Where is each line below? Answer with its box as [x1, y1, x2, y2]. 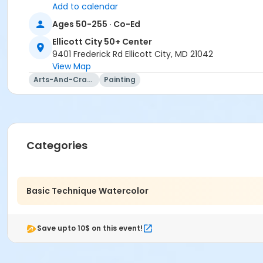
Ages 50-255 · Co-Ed [52, 18, 140, 30]
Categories [26, 138, 87, 153]
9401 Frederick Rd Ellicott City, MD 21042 [52, 48, 213, 60]
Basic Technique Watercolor [26, 184, 149, 197]
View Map [52, 60, 91, 73]
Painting [104, 75, 136, 85]
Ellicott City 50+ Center [52, 36, 152, 48]
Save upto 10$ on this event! [37, 223, 143, 234]
